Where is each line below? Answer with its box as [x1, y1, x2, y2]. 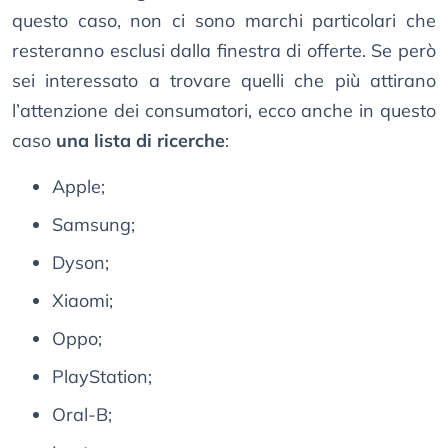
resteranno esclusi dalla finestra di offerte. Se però [12, 39, 436, 63]
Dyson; [52, 251, 109, 275]
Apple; [52, 175, 105, 199]
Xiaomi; [52, 289, 113, 313]
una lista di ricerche [56, 129, 225, 153]
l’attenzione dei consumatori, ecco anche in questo [12, 99, 436, 123]
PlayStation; [52, 365, 152, 389]
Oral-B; [52, 403, 112, 427]
